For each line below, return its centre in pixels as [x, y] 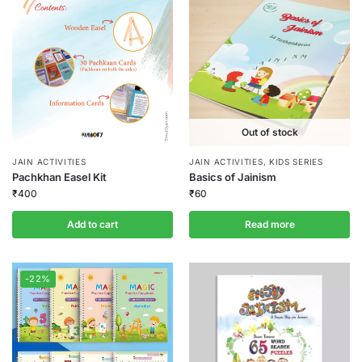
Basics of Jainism [233, 177]
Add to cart [93, 224]
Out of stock [269, 132]
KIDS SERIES [296, 162]
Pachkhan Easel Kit [59, 177]
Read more [269, 224]
